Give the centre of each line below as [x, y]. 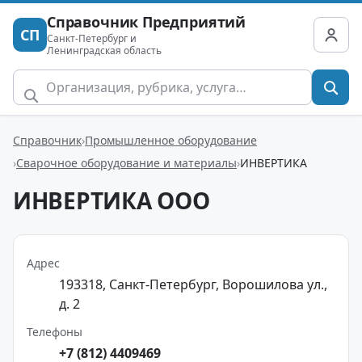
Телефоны [55, 332]
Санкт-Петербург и [92, 38]
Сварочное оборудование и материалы [126, 162]
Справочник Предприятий [147, 22]
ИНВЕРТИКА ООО [112, 200]
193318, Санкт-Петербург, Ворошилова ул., [193, 284]
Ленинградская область [104, 51]
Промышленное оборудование [171, 140]
